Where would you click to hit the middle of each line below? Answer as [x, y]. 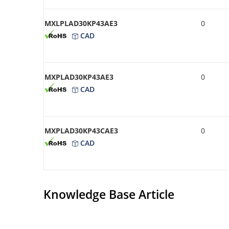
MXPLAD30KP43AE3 [79, 77]
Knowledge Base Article [109, 194]
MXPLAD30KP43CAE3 [81, 130]
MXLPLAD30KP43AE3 [81, 23]
